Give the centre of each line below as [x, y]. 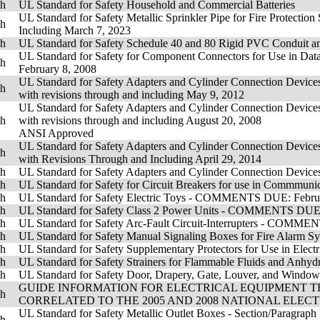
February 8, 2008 [57, 69]
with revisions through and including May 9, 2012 [131, 95]
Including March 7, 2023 [75, 30]
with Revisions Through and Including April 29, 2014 [140, 159]
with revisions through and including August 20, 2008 [140, 120]
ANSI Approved [56, 133]
